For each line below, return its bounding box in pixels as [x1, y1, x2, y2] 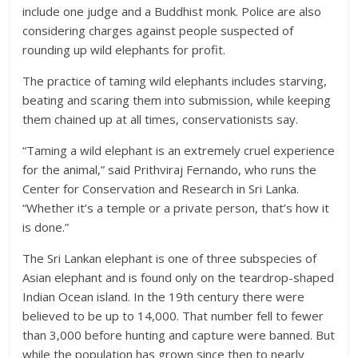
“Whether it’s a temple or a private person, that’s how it [22, 200, 330, 216]
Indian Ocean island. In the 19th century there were [22, 288, 305, 304]
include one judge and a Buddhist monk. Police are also [22, 3, 322, 19]
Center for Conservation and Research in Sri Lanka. [22, 181, 300, 197]
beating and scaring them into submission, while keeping [22, 92, 332, 108]
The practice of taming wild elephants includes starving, [22, 73, 328, 89]
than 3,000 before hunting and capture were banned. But [22, 327, 336, 343]
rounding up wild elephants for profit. [22, 42, 226, 58]
